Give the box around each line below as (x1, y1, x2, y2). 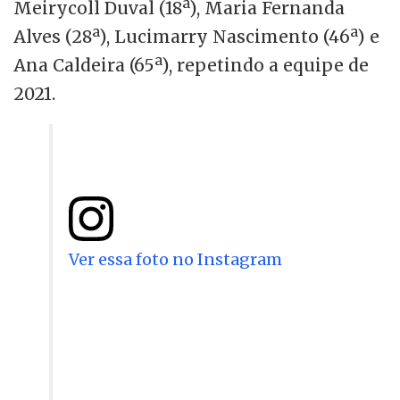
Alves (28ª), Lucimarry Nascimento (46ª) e (13, 26, 379, 48)
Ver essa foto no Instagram (69, 249, 282, 271)
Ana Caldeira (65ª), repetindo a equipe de (13, 54, 369, 77)
